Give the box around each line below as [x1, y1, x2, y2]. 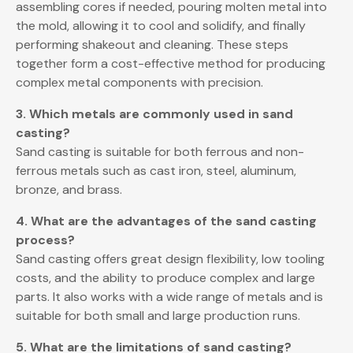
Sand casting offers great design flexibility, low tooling [16, 251, 325, 268]
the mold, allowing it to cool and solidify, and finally [16, 17, 306, 35]
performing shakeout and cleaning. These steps [16, 36, 288, 54]
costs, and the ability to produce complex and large [16, 269, 315, 287]
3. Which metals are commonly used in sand [16, 106, 293, 123]
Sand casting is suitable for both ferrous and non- [16, 143, 304, 161]
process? [16, 232, 75, 249]
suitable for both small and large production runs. [16, 307, 300, 325]
